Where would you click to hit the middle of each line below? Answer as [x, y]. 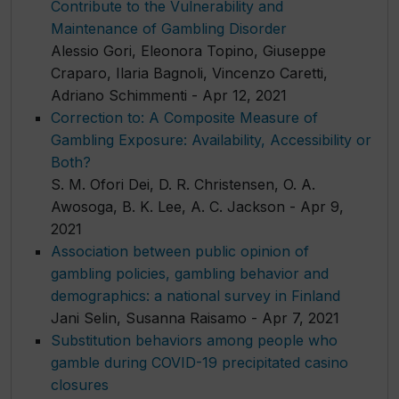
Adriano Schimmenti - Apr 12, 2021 [169, 95]
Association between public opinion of [180, 251]
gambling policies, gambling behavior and [190, 273]
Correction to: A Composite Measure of [184, 117]
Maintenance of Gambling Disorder [169, 28]
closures [80, 384]
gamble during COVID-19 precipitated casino [199, 362]
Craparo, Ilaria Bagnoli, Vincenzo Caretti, [189, 73]
